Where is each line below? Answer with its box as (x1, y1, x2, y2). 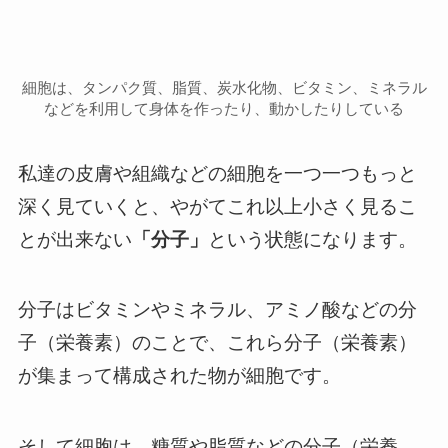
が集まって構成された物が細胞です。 (17, 365, 341, 387)
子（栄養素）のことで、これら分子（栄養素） (17, 332, 417, 354)
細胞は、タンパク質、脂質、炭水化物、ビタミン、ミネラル (21, 79, 427, 97)
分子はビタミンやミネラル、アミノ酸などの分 (17, 299, 417, 321)
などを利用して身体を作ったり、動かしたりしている (44, 100, 404, 118)
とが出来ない (17, 228, 132, 250)
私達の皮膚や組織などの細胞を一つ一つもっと (17, 162, 417, 184)
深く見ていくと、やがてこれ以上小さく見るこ (17, 195, 417, 217)
